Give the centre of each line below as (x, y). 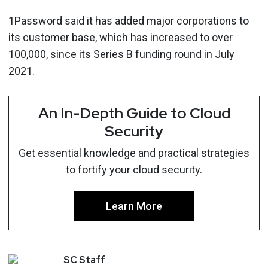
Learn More (134, 206)
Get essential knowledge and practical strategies (134, 153)
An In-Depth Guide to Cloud (134, 113)
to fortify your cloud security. (134, 169)
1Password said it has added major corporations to (129, 20)
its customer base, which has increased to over (121, 37)
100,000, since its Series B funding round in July (121, 54)
